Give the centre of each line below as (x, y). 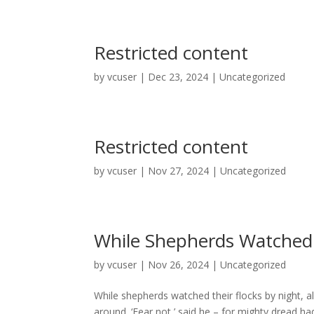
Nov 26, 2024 (179, 265)
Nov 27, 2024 (179, 171)
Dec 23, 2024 (178, 77)
